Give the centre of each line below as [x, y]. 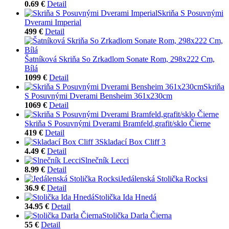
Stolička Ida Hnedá [125, 197]
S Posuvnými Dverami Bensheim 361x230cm [98, 96]
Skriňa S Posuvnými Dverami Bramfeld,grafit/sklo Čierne [118, 123]
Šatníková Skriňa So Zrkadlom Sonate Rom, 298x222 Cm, [120, 59]
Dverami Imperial [53, 22]
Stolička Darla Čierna [137, 215]
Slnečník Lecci [105, 160]
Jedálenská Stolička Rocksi [164, 178]
